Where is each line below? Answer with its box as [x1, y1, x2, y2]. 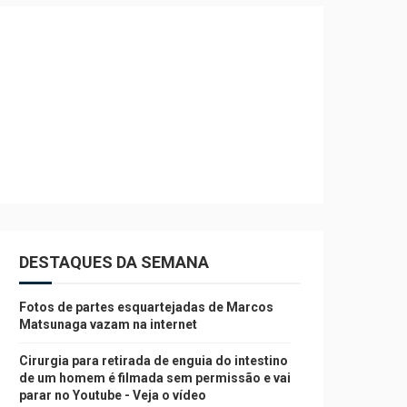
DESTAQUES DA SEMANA [19, 253, 209, 272]
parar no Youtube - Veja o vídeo [19, 388, 206, 402]
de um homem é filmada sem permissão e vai [19, 371, 291, 385]
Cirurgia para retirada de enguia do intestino [19, 353, 288, 368]
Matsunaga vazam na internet [19, 317, 197, 332]
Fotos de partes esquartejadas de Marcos [19, 300, 273, 314]
